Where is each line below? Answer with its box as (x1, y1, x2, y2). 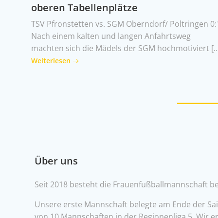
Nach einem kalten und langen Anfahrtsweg (31, 31, 191, 41)
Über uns (35, 154, 78, 168)
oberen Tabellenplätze (31, 1, 138, 14)
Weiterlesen (31, 56, 71, 65)
